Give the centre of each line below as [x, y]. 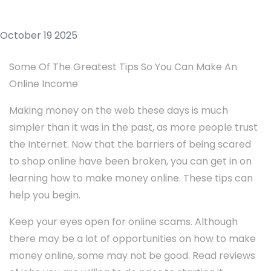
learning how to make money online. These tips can [131, 178]
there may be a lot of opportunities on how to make [132, 239]
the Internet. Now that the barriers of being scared [130, 145]
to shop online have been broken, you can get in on [130, 162]
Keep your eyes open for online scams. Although [123, 222]
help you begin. [45, 195]
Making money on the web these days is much [119, 111]
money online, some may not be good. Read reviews [132, 256]
